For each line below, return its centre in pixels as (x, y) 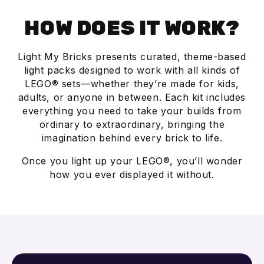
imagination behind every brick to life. (132, 138)
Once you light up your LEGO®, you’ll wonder (132, 161)
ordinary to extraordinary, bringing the (132, 124)
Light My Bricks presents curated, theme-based (132, 56)
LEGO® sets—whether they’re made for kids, (132, 83)
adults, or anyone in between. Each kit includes (132, 97)
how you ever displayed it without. (132, 174)
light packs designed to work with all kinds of (132, 70)
